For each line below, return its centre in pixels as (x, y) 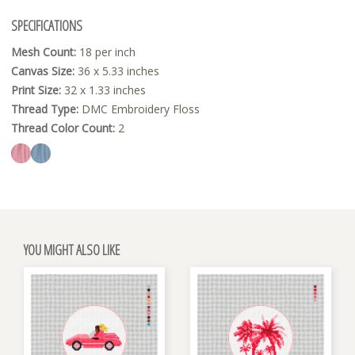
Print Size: (36, 90)
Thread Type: (45, 109)
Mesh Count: (44, 52)
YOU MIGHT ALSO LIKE (72, 250)
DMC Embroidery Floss (139, 109)
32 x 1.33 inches (103, 90)
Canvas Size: (43, 71)
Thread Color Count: (63, 128)
